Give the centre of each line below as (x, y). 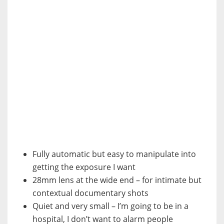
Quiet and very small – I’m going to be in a (110, 206)
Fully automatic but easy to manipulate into (114, 154)
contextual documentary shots (90, 193)
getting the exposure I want (84, 167)
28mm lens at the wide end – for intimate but (117, 180)
